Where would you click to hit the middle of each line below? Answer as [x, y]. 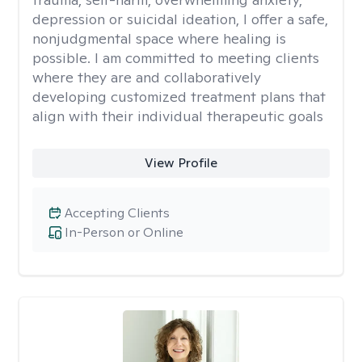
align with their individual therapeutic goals [178, 116]
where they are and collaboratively [147, 77]
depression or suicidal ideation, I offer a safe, [180, 19]
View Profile [181, 163]
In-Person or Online [124, 232]
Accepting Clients [117, 213]
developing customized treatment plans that [179, 97]
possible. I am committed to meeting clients [176, 58]
